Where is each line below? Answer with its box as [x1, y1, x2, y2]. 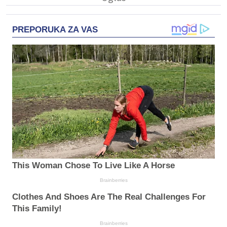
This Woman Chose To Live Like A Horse [12, 161, 175, 171]
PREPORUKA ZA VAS [12, 25, 98, 35]
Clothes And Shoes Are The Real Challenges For [12, 192, 206, 202]
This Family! [12, 204, 62, 214]
